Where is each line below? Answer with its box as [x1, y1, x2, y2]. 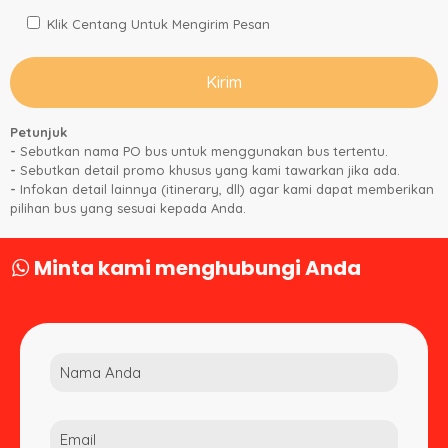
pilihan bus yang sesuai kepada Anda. [10, 200, 246, 217]
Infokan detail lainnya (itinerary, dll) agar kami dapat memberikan [16, 181, 434, 198]
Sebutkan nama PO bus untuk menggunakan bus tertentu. [16, 143, 388, 160]
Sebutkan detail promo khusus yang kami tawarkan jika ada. [16, 162, 400, 179]
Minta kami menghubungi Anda [30, 254, 361, 283]
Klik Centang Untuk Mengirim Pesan [47, 16, 270, 33]
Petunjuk [10, 124, 67, 141]
